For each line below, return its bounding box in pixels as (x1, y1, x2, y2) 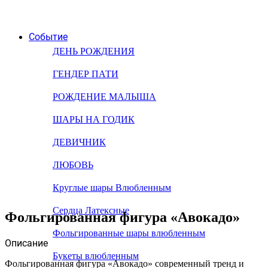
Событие (29, 31, 68, 42)
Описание (5, 237, 48, 249)
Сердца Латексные (53, 205, 129, 215)
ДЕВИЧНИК (53, 137, 106, 147)
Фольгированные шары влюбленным (53, 228, 205, 238)
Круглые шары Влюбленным (53, 182, 171, 193)
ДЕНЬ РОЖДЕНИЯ (53, 46, 135, 56)
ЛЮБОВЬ (53, 160, 93, 170)
